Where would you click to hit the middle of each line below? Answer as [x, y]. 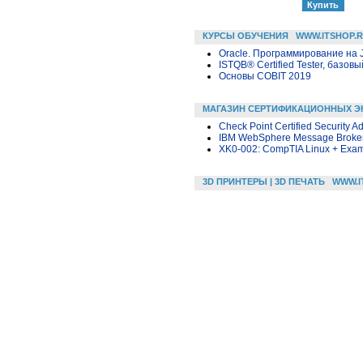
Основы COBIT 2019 [265, 76]
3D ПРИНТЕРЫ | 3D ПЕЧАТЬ [264, 181]
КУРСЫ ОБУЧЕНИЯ [246, 35]
